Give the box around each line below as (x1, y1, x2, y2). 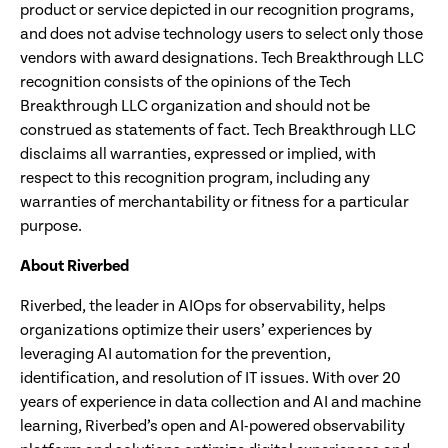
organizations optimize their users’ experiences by (20, 320, 372, 340)
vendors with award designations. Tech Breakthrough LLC (20, 48, 424, 68)
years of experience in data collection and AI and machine (20, 392, 421, 412)
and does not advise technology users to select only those (20, 24, 423, 44)
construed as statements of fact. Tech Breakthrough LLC (20, 120, 416, 140)
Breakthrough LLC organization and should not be (20, 96, 370, 116)
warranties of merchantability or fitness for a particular (20, 192, 409, 212)
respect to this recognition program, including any (20, 168, 370, 188)
